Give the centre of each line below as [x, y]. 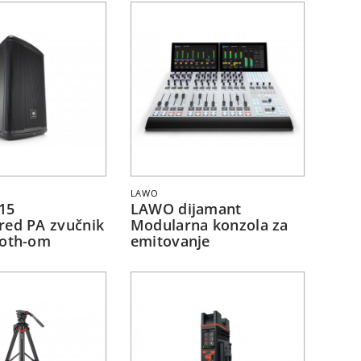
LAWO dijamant [186, 208]
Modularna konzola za [209, 224]
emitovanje [172, 241]
